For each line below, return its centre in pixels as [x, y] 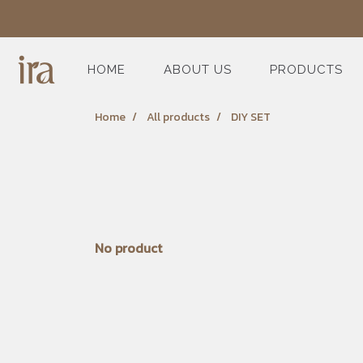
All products [178, 117]
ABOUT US [198, 69]
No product [128, 248]
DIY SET [251, 117]
